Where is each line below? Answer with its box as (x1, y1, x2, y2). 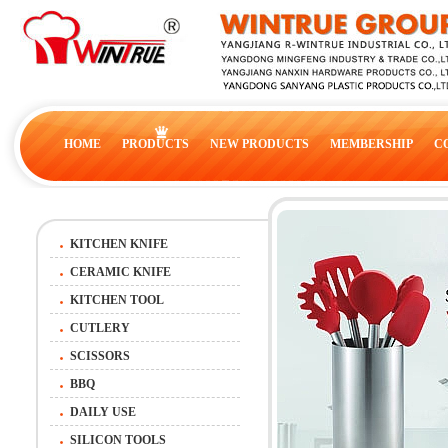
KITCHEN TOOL (69, 293, 164, 307)
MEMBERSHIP (329, 137, 413, 151)
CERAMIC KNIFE (69, 265, 171, 279)
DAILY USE (69, 405, 136, 419)
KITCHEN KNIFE (69, 237, 168, 251)
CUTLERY (69, 321, 130, 335)
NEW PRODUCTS (209, 137, 309, 151)
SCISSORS (69, 349, 130, 363)
